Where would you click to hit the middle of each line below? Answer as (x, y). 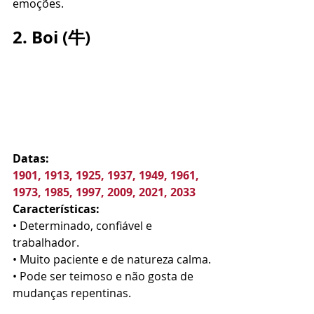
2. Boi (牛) (52, 37)
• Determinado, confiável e (84, 226)
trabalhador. (46, 243)
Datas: (31, 158)
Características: (56, 209)
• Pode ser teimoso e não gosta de (104, 276)
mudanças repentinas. (72, 293)
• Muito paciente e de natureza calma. (112, 259)
